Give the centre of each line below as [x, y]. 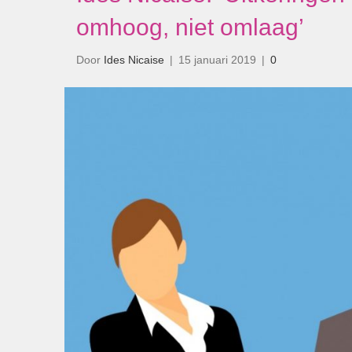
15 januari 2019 [217, 59]
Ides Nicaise [134, 59]
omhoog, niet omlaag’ [190, 27]
